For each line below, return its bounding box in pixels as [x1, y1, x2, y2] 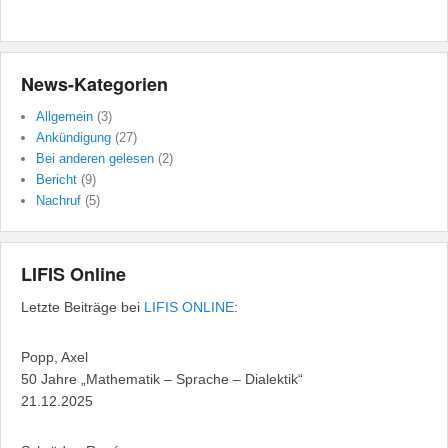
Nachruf [36, 193, 81, 209]
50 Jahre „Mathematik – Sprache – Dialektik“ [21, 371, 303, 388]
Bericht [36, 172, 77, 188]
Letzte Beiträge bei [21, 299, 144, 316]
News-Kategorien [21, 71, 168, 98]
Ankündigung [36, 130, 111, 146]
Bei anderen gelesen [36, 151, 154, 167]
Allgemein [36, 109, 93, 125]
